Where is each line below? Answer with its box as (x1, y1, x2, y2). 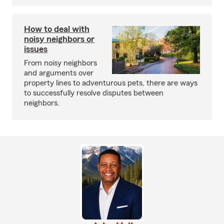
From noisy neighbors (24, 59, 97, 67)
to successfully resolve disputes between (24, 89, 163, 97)
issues (24, 44, 47, 53)
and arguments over (24, 69, 93, 77)
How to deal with (24, 24, 89, 33)
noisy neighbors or (24, 34, 94, 43)
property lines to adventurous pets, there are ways (24, 79, 197, 87)
